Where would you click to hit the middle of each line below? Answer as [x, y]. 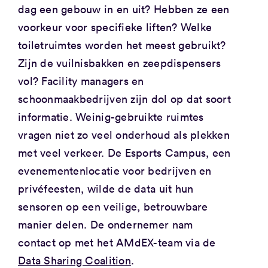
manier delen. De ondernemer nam [105, 224]
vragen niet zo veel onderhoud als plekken [124, 134]
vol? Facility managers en [81, 80]
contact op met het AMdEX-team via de [117, 242]
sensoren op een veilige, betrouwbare [113, 206]
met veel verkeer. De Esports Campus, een [124, 152]
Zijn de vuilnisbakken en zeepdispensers [119, 63]
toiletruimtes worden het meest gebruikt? [122, 45]
